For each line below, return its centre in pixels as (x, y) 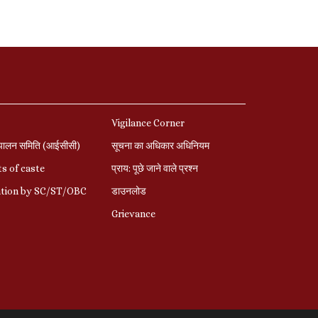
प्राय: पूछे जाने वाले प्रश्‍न (154, 168)
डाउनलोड (128, 191)
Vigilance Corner (148, 122)
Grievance (133, 213)
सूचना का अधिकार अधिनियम (160, 145)
